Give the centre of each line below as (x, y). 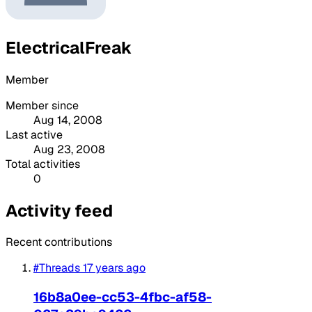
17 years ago (114, 268)
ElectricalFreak (69, 47)
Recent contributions (59, 242)
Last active (34, 134)
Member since (42, 105)
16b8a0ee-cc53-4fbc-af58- (123, 297)
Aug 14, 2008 (68, 120)
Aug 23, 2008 (69, 149)
